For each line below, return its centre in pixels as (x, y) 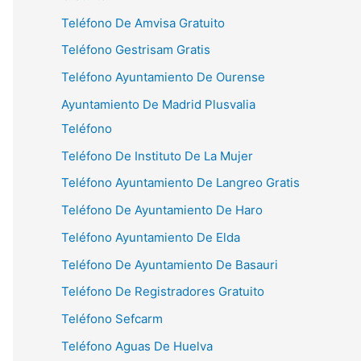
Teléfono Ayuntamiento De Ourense (163, 77)
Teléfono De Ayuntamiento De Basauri (170, 264)
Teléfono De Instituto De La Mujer (157, 156)
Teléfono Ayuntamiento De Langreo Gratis (180, 183)
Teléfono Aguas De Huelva (137, 346)
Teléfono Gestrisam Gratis (136, 50)
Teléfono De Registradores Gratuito (163, 292)
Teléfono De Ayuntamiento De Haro (162, 210)
